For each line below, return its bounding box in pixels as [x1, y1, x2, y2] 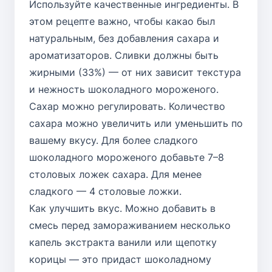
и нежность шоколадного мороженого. [29, 83, 219, 95]
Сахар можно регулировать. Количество [29, 100, 225, 112]
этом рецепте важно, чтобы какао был [29, 15, 215, 27]
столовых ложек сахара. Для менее [29, 168, 202, 180]
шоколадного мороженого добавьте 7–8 [29, 151, 224, 163]
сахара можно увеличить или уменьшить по [29, 117, 243, 129]
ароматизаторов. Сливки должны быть [29, 49, 219, 61]
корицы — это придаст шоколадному [29, 253, 211, 265]
